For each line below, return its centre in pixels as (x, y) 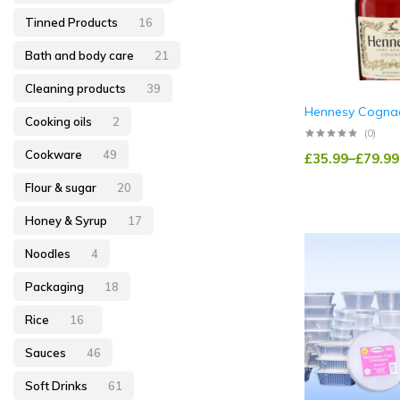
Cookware (55, 154)
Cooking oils (60, 121)
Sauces (47, 352)
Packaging (56, 286)
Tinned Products (73, 22)
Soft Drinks (58, 385)
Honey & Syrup (67, 220)
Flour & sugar (62, 187)
